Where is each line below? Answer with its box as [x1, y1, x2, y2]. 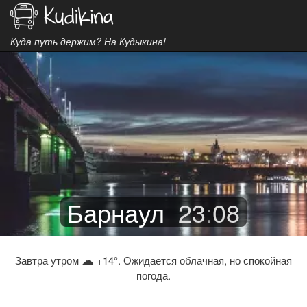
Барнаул [67, 195, 164, 230]
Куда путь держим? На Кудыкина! [10, 34, 166, 48]
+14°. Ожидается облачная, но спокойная [94, 253, 292, 267]
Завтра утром [15, 253, 82, 267]
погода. [136, 268, 171, 282]
